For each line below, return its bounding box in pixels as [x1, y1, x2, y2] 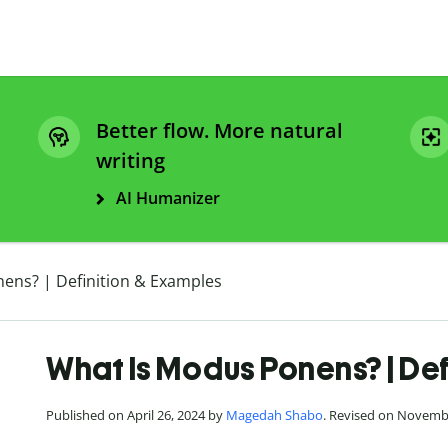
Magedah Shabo [226, 406, 323, 425]
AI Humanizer [116, 187, 220, 210]
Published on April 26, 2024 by [46, 406, 226, 425]
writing [96, 147, 165, 175]
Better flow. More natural [96, 117, 343, 145]
